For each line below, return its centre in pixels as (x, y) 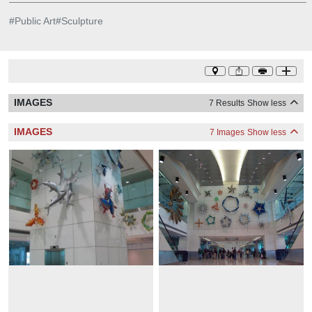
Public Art (35, 21)
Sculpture (82, 21)
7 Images (227, 132)
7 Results (227, 103)
